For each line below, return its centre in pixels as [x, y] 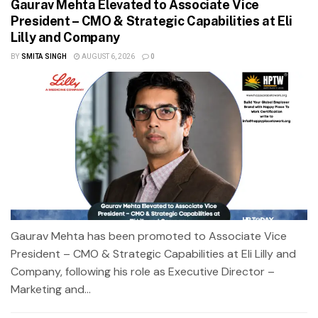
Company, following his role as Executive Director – [143, 271]
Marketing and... [51, 289]
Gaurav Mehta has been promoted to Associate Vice [149, 236]
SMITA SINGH [44, 56]
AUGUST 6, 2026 [107, 56]
